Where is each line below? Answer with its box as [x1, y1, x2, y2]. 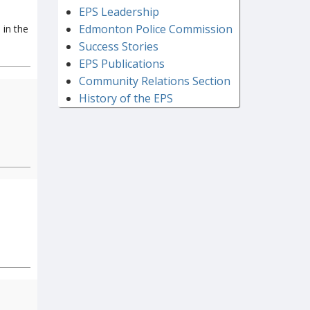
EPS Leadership [78, 4, 159, 20]
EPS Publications [78, 56, 165, 72]
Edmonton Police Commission [78, 21, 232, 37]
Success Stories [78, 39, 158, 55]
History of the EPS [78, 91, 173, 107]
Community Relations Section [78, 73, 230, 89]
